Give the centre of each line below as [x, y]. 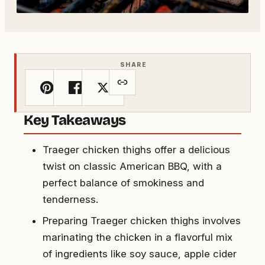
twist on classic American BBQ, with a [132, 167]
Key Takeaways [75, 120]
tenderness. [70, 200]
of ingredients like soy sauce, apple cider [140, 254]
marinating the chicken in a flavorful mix [138, 237]
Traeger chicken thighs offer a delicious [136, 150]
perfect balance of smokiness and [123, 183]
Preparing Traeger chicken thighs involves [142, 221]
